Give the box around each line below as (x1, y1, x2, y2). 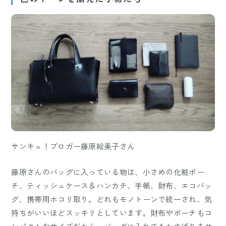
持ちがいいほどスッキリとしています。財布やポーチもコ (11, 207, 212, 218)
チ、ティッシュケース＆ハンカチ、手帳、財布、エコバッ (11, 180, 212, 191)
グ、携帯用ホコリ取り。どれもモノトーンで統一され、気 (11, 194, 212, 205)
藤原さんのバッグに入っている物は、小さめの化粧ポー (11, 166, 204, 178)
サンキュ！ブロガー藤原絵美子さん (11, 141, 135, 152)
